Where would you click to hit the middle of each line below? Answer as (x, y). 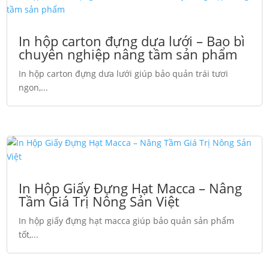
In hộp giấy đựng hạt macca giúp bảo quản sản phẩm (127, 220)
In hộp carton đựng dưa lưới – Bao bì (132, 41)
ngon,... (34, 87)
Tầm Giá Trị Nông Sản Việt (99, 201)
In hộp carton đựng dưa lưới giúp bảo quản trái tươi (124, 73)
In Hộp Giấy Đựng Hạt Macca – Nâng (131, 188)
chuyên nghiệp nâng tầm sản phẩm (128, 54)
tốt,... (29, 234)
